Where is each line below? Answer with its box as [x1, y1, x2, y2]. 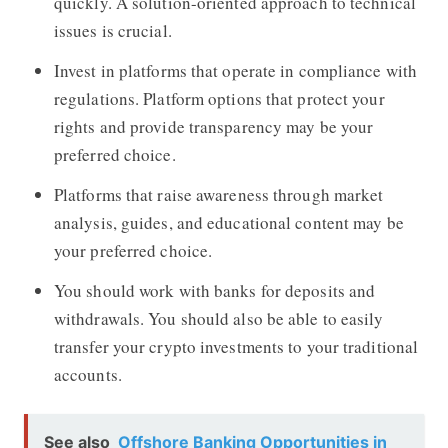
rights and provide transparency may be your [53, 114, 374, 138]
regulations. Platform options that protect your [53, 86, 385, 110]
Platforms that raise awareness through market [53, 182, 384, 206]
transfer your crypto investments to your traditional [53, 334, 419, 358]
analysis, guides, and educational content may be [53, 210, 404, 234]
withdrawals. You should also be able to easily [53, 306, 384, 330]
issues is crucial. [53, 18, 172, 42]
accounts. [53, 362, 122, 386]
